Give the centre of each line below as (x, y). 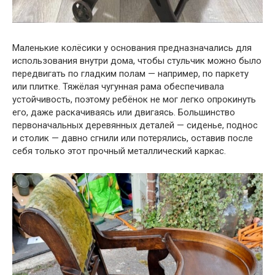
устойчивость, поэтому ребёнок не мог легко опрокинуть (134, 100)
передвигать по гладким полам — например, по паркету (130, 74)
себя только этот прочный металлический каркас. (119, 151)
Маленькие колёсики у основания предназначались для (132, 48)
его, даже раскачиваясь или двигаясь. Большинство (124, 113)
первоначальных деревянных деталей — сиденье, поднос (135, 126)
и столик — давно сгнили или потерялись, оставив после (133, 138)
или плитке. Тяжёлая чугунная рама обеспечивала (118, 87)
